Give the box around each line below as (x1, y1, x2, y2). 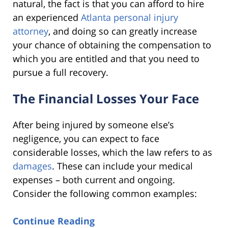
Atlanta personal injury (81, 11, 178, 23)
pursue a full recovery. (13, 66, 111, 78)
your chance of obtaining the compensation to (13, 38, 211, 51)
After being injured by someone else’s (13, 118, 174, 131)
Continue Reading (13, 214, 95, 227)
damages (13, 159, 52, 172)
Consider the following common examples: (13, 187, 197, 199)
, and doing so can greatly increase (48, 24, 197, 37)
